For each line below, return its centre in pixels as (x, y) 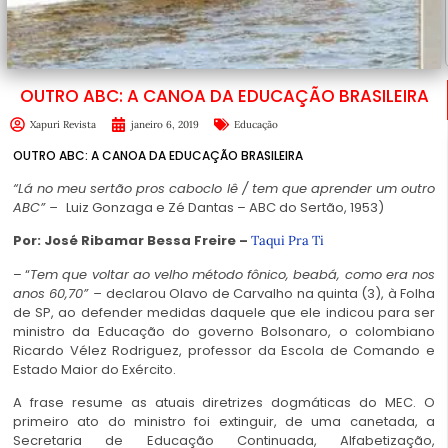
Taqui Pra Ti (287, 241)
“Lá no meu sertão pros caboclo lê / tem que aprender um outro (224, 188)
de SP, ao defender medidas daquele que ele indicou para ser (224, 312)
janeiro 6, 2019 (165, 124)
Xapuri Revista (63, 124)
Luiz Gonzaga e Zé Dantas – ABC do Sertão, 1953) (225, 207)
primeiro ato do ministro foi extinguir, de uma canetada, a (224, 421)
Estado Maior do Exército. (94, 369)
